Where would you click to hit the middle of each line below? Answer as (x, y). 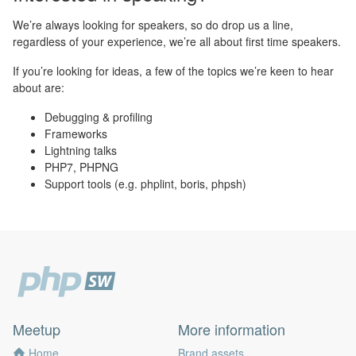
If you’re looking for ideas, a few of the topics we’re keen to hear (173, 71)
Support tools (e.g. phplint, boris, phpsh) (145, 184)
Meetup (37, 329)
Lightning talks (81, 150)
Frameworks (76, 133)
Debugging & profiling (99, 117)
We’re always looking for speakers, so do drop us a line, (153, 25)
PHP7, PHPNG (81, 167)
